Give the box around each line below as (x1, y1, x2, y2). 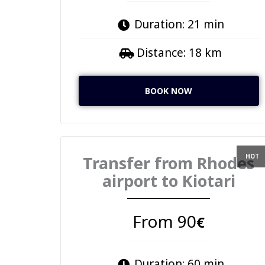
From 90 (132, 209, 197, 232)
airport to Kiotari (102, 169, 235, 192)
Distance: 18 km (136, 44, 222, 60)
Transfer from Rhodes (83, 151, 255, 174)
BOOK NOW (145, 85, 193, 96)
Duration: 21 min (134, 16, 224, 32)
